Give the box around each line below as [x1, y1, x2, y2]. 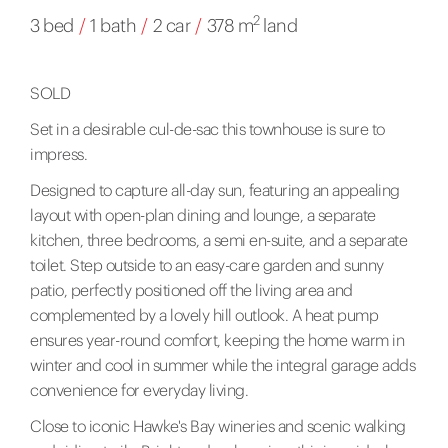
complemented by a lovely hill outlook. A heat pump [30, 305, 378, 326]
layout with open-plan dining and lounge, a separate [30, 205, 376, 226]
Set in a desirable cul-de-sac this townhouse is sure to [30, 119, 385, 140]
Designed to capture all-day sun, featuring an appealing [30, 180, 400, 201]
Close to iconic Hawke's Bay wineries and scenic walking [30, 416, 406, 437]
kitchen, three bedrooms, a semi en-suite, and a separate [30, 230, 407, 251]
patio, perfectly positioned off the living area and [30, 280, 353, 301]
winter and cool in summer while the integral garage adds [30, 355, 415, 376]
